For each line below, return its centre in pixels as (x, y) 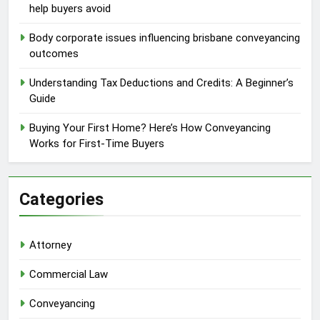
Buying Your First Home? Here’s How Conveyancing (150, 128)
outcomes (54, 54)
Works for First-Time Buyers (97, 144)
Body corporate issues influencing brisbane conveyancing (165, 38)
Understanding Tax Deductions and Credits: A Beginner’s (161, 83)
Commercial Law (69, 275)
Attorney (50, 245)
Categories (61, 200)
